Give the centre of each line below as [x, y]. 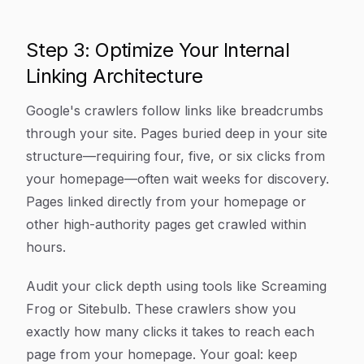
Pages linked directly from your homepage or [166, 201]
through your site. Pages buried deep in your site [177, 133]
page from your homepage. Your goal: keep [162, 354]
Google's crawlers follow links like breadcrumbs [175, 110]
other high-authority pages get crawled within [166, 224]
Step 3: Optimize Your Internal [158, 50]
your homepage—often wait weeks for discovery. [178, 179]
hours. [46, 247]
